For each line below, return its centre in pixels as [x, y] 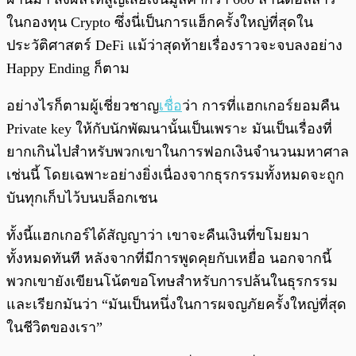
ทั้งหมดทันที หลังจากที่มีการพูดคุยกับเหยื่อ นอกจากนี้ [169, 259]
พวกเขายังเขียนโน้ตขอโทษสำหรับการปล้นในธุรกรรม [172, 282]
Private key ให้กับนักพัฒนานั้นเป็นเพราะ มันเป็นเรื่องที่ [169, 129]
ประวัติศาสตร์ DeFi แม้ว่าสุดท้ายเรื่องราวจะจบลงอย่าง [174, 46]
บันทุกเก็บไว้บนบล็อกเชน [82, 198]
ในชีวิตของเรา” [54, 328]
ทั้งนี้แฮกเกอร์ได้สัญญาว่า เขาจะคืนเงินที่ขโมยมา [158, 236]
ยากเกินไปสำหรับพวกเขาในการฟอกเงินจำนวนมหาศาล [178, 152]
